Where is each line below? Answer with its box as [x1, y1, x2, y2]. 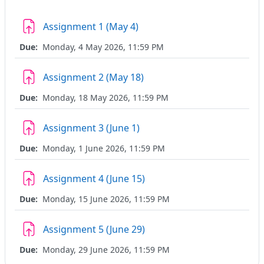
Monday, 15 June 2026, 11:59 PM [40, 193, 170, 204]
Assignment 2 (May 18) [43, 70, 144, 84]
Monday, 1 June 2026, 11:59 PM [40, 142, 165, 154]
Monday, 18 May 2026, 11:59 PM [40, 91, 169, 103]
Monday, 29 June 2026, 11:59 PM [40, 243, 170, 255]
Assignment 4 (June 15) [43, 171, 145, 185]
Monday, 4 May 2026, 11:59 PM [40, 41, 164, 52]
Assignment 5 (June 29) [43, 222, 145, 236]
